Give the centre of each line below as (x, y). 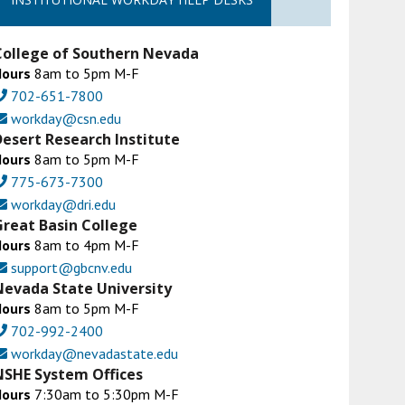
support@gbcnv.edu (70, 267)
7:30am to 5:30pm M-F (105, 394)
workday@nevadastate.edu (93, 353)
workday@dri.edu (62, 204)
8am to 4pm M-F (85, 245)
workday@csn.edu (65, 118)
